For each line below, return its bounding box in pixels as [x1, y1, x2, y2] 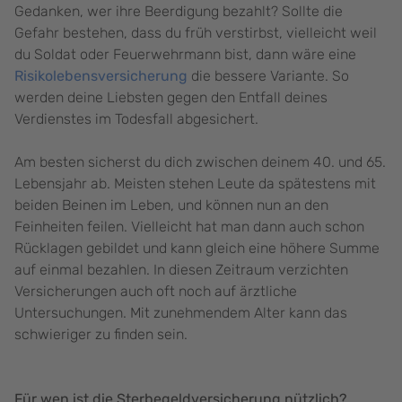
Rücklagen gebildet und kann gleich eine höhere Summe [14, 240, 380, 258]
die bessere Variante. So [188, 67, 349, 85]
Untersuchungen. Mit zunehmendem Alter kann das [14, 304, 347, 322]
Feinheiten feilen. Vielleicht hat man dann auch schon [14, 218, 364, 236]
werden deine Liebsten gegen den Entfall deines [14, 89, 328, 107]
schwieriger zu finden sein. [14, 326, 191, 344]
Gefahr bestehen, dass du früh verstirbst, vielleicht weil [14, 24, 377, 42]
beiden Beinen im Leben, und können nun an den [14, 197, 328, 214]
